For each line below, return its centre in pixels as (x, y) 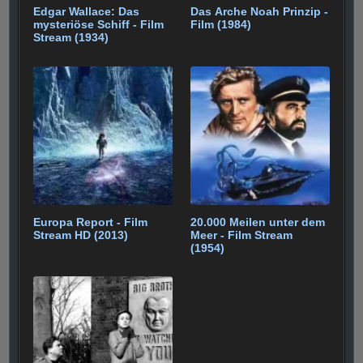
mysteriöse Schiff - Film (99, 25)
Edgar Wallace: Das (87, 12)
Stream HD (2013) (81, 235)
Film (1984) (221, 25)
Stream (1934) (71, 38)
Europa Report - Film (91, 222)
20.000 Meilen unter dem (258, 222)
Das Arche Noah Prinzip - (260, 12)
